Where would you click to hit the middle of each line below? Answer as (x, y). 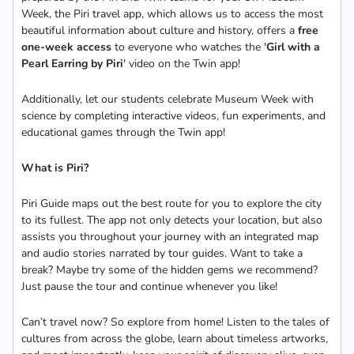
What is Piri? (55, 168)
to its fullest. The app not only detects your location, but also (172, 220)
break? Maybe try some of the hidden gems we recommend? (169, 270)
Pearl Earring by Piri (72, 64)
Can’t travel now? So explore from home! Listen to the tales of (175, 322)
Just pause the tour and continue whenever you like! (149, 286)
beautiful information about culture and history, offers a (160, 30)
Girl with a (293, 47)
